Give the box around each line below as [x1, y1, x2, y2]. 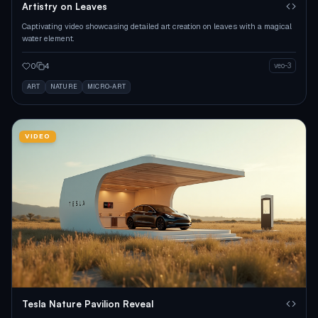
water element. [22, 33, 74, 44]
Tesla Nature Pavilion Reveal [22, 297, 153, 309]
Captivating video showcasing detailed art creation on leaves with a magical [22, 21, 292, 32]
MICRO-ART [87, 82, 126, 92]
